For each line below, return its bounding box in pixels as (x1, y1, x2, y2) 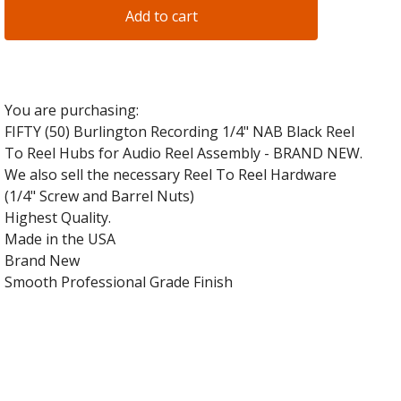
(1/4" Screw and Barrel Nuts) (4, 185, 195, 206)
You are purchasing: (4, 99, 140, 120)
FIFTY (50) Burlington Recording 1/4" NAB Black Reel (4, 121, 355, 141)
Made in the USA (4, 228, 116, 249)
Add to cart (124, 5, 198, 26)
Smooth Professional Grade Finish (4, 271, 234, 292)
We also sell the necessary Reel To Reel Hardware (4, 164, 337, 184)
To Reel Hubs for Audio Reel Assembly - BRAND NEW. (4, 142, 363, 163)
